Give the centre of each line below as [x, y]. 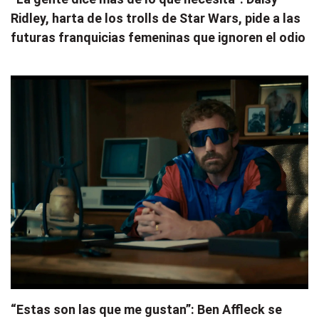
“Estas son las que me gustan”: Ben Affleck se [146, 309]
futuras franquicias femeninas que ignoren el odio [158, 37]
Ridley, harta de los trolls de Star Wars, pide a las [156, 18]
